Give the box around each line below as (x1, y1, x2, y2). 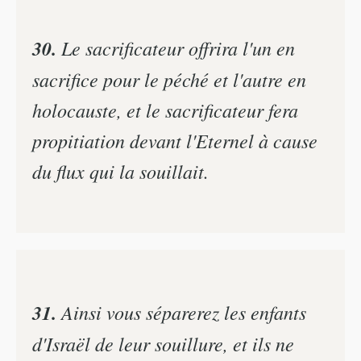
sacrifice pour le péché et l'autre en (32, 65, 306, 92)
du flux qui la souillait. (32, 157, 209, 184)
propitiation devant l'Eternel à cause (32, 127, 317, 153)
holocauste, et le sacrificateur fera (32, 96, 298, 122)
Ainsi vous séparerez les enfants (56, 299, 306, 326)
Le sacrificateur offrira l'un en (56, 34, 295, 60)
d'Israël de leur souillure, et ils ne (32, 330, 294, 357)
